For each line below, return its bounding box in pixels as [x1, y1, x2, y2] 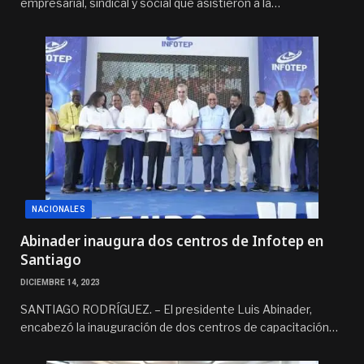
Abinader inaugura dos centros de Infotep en [20, 231, 323, 250]
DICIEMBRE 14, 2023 [20, 277, 100, 287]
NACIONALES [32, 204, 85, 214]
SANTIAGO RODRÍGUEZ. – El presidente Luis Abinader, [20, 301, 312, 316]
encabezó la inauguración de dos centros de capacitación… [20, 319, 338, 334]
